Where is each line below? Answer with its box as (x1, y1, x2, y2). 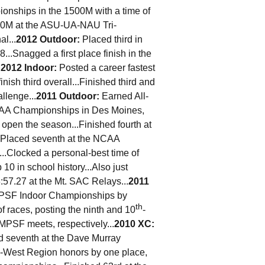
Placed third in (82, 34, 143, 44)
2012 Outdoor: (16, 34, 82, 44)
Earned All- (99, 91, 148, 101)
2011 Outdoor (36, 91, 96, 101)
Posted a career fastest (59, 63, 155, 73)
